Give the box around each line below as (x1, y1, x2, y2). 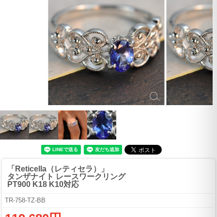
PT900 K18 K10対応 (7, 180, 79, 189)
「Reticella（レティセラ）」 (7, 165, 108, 173)
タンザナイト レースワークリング (7, 172, 125, 181)
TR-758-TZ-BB (5, 197, 46, 204)
